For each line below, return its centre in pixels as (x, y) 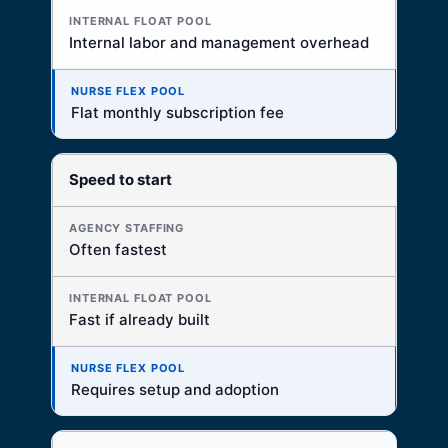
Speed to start (120, 180)
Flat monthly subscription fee (177, 113)
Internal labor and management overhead (219, 43)
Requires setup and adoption (175, 390)
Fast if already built (139, 320)
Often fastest (118, 250)
